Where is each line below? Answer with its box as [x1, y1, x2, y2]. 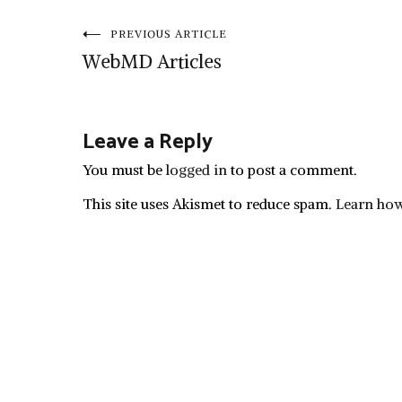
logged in [166, 161, 227, 179]
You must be [83, 161, 166, 179]
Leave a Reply [83, 125, 213, 160]
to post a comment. [227, 161, 357, 179]
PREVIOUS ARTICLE [110, 27, 227, 40]
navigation [82, 66, 236, 119]
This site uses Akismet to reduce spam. [83, 195, 336, 213]
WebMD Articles [83, 49, 222, 74]
